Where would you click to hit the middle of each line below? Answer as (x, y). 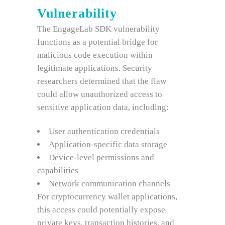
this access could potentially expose (101, 210)
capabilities (58, 171)
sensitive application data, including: (103, 107)
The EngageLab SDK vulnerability (98, 29)
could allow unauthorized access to (100, 94)
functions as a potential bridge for (97, 42)
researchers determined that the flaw (102, 81)
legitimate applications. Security (95, 68)
